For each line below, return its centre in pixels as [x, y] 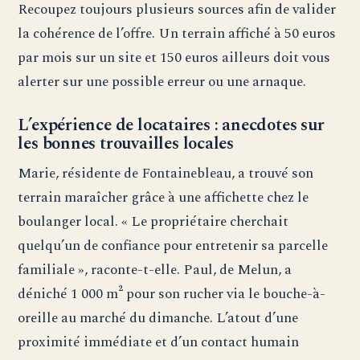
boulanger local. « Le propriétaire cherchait [153, 222]
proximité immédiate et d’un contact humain [159, 342]
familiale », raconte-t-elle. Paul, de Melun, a [155, 270]
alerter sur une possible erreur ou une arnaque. [162, 82]
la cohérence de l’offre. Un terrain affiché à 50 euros [177, 34]
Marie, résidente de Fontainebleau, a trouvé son [166, 174]
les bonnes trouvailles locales [126, 144]
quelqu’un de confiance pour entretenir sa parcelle [173, 246]
